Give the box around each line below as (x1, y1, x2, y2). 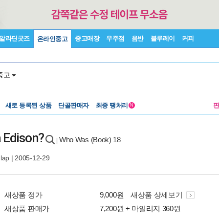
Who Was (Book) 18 (59, 135, 121, 144)
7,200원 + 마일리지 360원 (100, 204, 181, 213)
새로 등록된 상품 (5, 102, 51, 109)
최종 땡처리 (95, 102, 130, 109)
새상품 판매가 (4, 204, 49, 213)
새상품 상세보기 (130, 191, 185, 199)
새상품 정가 (4, 191, 43, 199)
